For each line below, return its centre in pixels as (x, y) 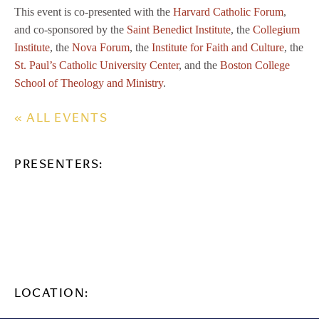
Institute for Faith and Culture (218, 48)
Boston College (255, 66)
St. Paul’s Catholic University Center (96, 66)
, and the (199, 66)
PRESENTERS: (59, 166)
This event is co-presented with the (94, 12)
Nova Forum (101, 48)
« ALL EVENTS (61, 119)
